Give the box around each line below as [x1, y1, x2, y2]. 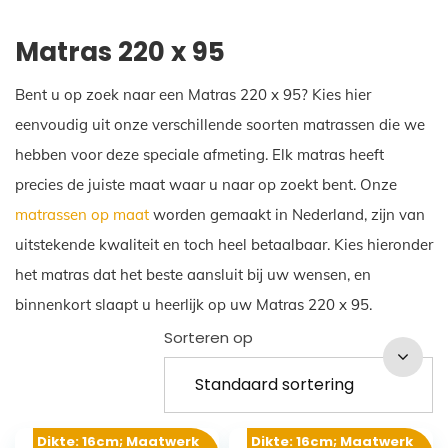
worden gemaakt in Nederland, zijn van [149, 204, 425, 224]
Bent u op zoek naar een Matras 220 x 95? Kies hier [15, 84, 371, 104]
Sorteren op [164, 327, 254, 348]
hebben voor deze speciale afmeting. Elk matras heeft [15, 144, 384, 164]
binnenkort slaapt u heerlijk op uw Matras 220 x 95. [15, 294, 372, 314]
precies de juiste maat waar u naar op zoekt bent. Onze [15, 174, 397, 194]
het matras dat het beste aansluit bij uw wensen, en [15, 264, 371, 284]
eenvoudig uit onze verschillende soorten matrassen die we [15, 114, 425, 134]
